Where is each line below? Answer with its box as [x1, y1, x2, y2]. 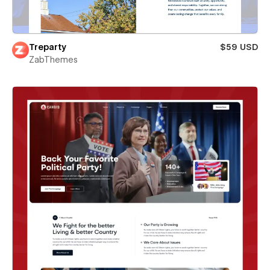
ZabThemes [29, 54, 78, 64]
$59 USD [220, 42, 258, 52]
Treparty [29, 42, 66, 52]
